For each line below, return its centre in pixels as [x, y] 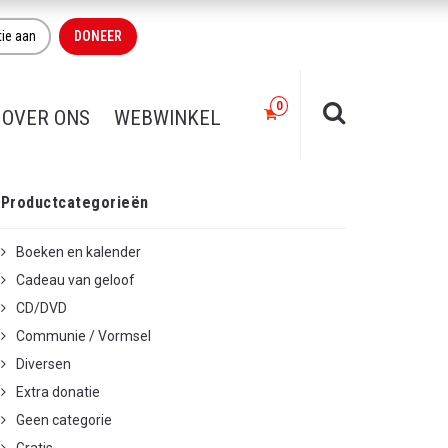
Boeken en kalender [78, 252]
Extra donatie [58, 392]
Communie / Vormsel [83, 336]
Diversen [43, 364]
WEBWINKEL [167, 118]
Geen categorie [64, 420]
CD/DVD [41, 308]
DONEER [98, 36]
